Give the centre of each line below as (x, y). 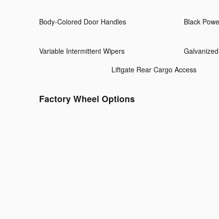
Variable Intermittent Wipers (82, 51)
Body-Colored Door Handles (83, 22)
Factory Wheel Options (87, 99)
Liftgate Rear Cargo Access (154, 70)
